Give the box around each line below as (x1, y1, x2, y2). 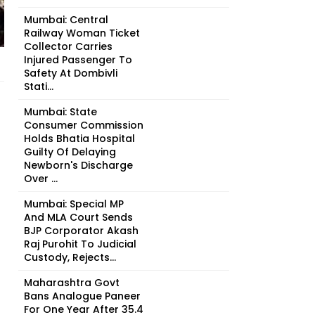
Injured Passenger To (24, 53, 132, 67)
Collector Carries (24, 39, 112, 53)
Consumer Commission (24, 118, 143, 132)
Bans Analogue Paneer (24, 289, 141, 303)
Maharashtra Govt (24, 276, 120, 290)
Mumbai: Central (24, 13, 108, 27)
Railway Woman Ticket (24, 26, 140, 40)
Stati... (24, 79, 53, 94)
